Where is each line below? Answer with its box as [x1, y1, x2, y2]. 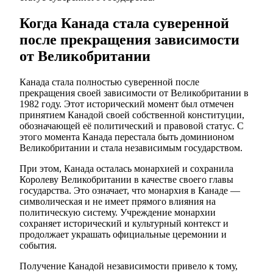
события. [19, 240, 57, 251]
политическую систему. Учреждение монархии [19, 207, 216, 218]
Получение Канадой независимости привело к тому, [19, 261, 238, 272]
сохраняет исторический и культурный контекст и [19, 218, 229, 229]
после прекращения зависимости [19, 32, 239, 48]
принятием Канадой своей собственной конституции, [19, 110, 244, 121]
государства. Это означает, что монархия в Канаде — [19, 185, 240, 196]
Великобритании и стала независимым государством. [19, 143, 243, 154]
